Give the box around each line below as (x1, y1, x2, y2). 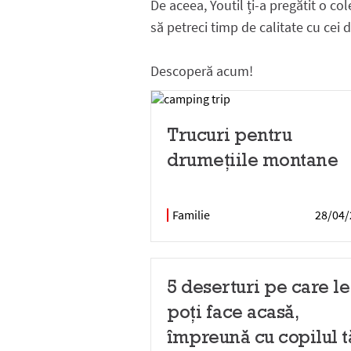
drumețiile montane (167, 147, 338, 172)
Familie (172, 207, 210, 223)
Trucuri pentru (167, 122, 291, 147)
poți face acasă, (167, 299, 299, 324)
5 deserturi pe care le (167, 274, 349, 299)
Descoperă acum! (150, 62, 253, 80)
